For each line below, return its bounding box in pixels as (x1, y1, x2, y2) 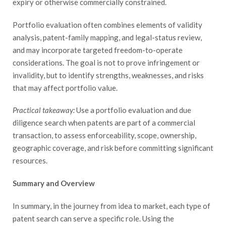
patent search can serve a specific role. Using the (13, 213, 174, 223)
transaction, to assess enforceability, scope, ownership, (13, 131, 196, 140)
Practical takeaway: (13, 105, 75, 115)
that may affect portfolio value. (13, 83, 118, 92)
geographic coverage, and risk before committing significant (13, 143, 213, 153)
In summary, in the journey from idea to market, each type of (13, 201, 210, 210)
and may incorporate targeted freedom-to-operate (13, 45, 183, 54)
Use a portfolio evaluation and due (75, 105, 191, 115)
